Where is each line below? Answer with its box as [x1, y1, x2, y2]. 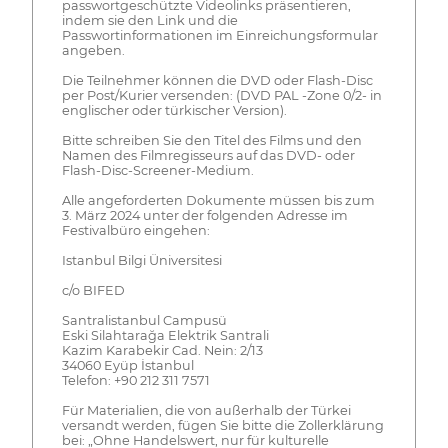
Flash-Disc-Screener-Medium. [61, 162, 254, 178]
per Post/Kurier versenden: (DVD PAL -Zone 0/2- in [61, 87, 382, 103]
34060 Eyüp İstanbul [61, 357, 194, 373]
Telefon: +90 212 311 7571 [61, 372, 210, 388]
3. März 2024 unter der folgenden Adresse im [61, 207, 348, 223]
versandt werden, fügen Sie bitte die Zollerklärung [61, 417, 384, 433]
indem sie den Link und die [61, 12, 238, 28]
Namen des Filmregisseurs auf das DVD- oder [61, 147, 355, 163]
